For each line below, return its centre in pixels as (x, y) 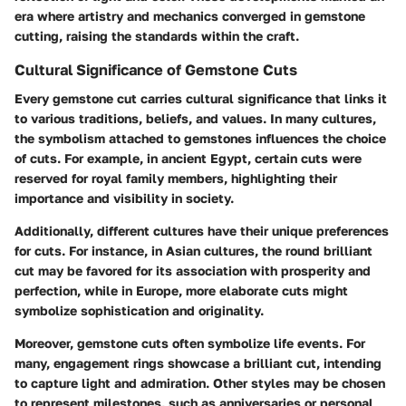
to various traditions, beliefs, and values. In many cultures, (195, 118)
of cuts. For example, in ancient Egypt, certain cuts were (188, 158)
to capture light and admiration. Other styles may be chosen (200, 383)
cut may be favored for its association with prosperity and (193, 271)
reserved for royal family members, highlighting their (176, 178)
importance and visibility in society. (124, 198)
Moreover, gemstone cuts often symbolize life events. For (190, 343)
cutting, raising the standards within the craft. (157, 35)
